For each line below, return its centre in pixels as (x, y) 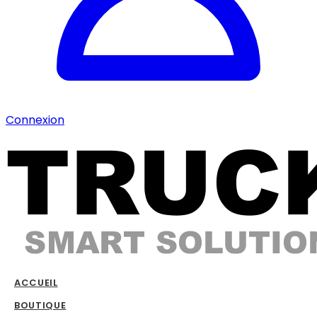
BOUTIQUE (40, 305)
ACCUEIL (36, 283)
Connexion (35, 120)
